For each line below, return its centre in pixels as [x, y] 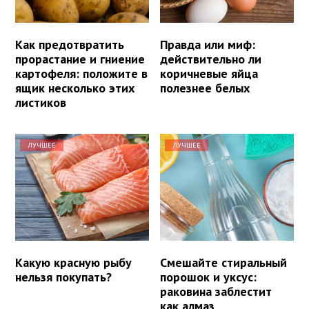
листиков [41, 103]
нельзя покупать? [63, 277]
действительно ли [211, 59]
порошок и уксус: [209, 277]
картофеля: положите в [81, 74]
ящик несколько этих [75, 88]
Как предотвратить [70, 45]
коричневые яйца [209, 74]
